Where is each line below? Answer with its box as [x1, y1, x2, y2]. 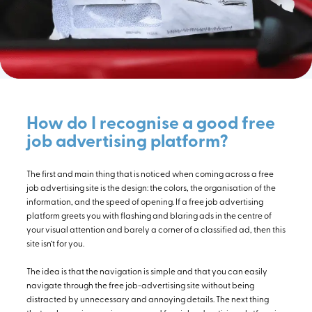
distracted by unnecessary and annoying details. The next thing [26, 296, 269, 305]
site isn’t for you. [26, 240, 84, 249]
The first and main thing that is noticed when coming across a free [26, 171, 274, 180]
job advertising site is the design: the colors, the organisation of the [26, 185, 276, 194]
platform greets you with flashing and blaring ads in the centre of [26, 212, 272, 221]
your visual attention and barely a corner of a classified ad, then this [26, 226, 286, 235]
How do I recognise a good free [26, 116, 275, 134]
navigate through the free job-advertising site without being [26, 282, 254, 291]
